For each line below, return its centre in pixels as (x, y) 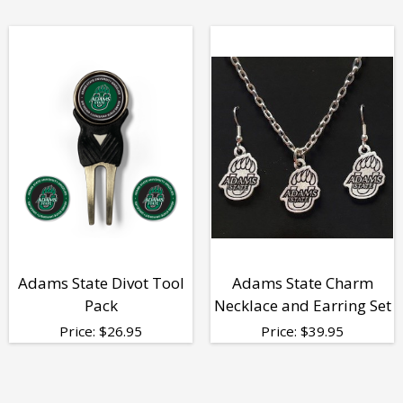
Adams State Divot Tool (101, 282)
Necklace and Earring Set (302, 305)
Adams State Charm (302, 282)
